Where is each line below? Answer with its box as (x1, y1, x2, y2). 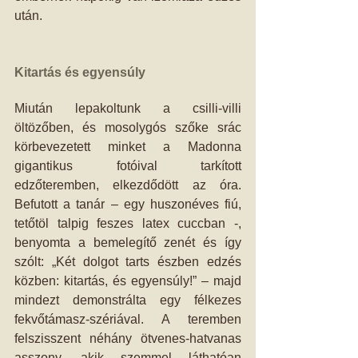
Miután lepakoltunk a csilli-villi (14, 101, 241, 115)
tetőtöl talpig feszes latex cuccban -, (14, 216, 241, 230)
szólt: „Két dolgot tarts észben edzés (14, 254, 241, 268)
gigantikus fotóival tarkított (14, 158, 241, 173)
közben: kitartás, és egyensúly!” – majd (14, 273, 241, 288)
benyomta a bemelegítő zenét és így (14, 235, 241, 249)
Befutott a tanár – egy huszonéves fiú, (14, 197, 241, 211)
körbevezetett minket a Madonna (14, 139, 241, 153)
